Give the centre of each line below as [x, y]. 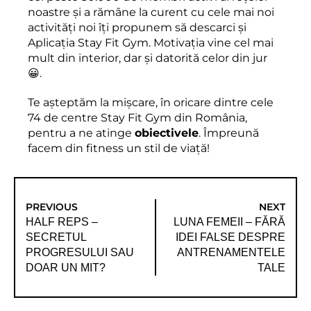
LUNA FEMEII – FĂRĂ [229, 221]
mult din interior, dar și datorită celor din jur [148, 58]
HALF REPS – [62, 221]
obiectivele [167, 133]
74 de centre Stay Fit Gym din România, [137, 117]
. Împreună [229, 133]
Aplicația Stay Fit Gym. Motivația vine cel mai [151, 42]
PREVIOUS [52, 207]
